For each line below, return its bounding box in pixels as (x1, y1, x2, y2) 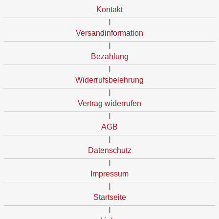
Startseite (93, 193, 126, 202)
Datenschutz (88, 146, 131, 155)
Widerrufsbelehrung (75, 76, 144, 85)
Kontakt (96, 5, 123, 14)
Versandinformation (76, 29, 143, 38)
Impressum (90, 170, 129, 178)
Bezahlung (90, 52, 129, 61)
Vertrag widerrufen (78, 99, 141, 108)
